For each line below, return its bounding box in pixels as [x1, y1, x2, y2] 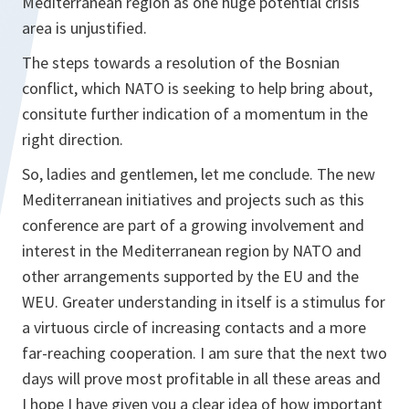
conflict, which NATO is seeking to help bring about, [22, 78, 372, 99]
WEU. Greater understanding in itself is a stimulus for [22, 291, 385, 312]
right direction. [22, 129, 123, 150]
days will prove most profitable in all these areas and [22, 368, 381, 389]
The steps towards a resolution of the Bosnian [22, 52, 340, 73]
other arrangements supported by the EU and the [22, 266, 359, 287]
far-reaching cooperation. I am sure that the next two [22, 342, 387, 363]
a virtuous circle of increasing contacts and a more [22, 317, 366, 338]
